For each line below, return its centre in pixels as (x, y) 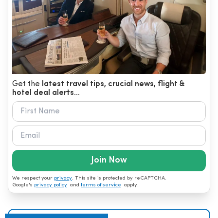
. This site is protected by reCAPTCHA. (119, 178)
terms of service (101, 185)
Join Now (109, 160)
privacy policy (51, 185)
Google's (23, 185)
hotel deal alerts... (46, 93)
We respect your (33, 178)
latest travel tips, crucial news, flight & (113, 84)
